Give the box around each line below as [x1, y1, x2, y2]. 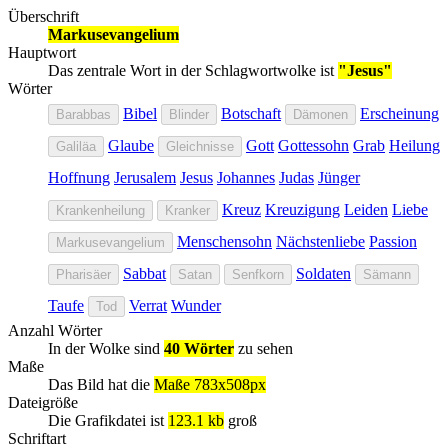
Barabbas [56, 106, 111, 122]
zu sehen [234, 339, 293, 357]
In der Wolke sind [48, 339, 164, 357]
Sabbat [123, 264, 166, 282]
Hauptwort [8, 43, 76, 61]
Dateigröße [8, 393, 78, 411]
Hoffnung [48, 168, 110, 186]
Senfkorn [232, 266, 284, 282]
